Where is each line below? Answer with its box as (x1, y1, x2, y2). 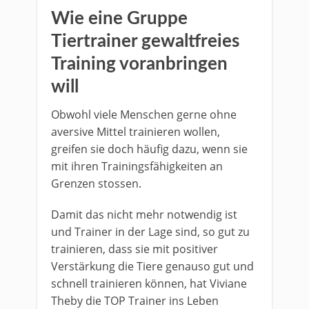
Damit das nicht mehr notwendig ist (51, 207, 237, 222)
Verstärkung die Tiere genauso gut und (51, 259, 254, 274)
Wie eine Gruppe (51, 10, 188, 28)
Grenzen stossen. (51, 176, 141, 191)
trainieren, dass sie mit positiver (51, 241, 218, 257)
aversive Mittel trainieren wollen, (51, 124, 220, 139)
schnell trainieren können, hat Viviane (51, 276, 247, 291)
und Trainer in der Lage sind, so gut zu (51, 224, 250, 239)
